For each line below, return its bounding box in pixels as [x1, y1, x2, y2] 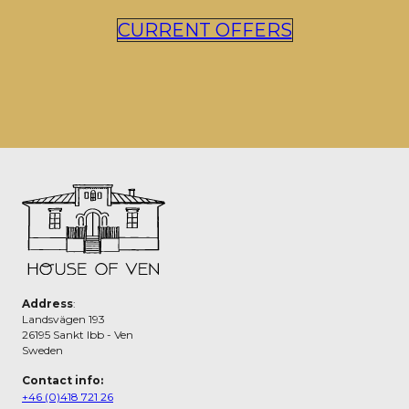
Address [22, 297, 73, 311]
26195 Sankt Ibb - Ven [22, 328, 133, 342]
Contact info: [22, 373, 103, 388]
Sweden [22, 343, 63, 358]
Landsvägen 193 [22, 312, 105, 327]
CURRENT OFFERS [117, 18, 292, 41]
